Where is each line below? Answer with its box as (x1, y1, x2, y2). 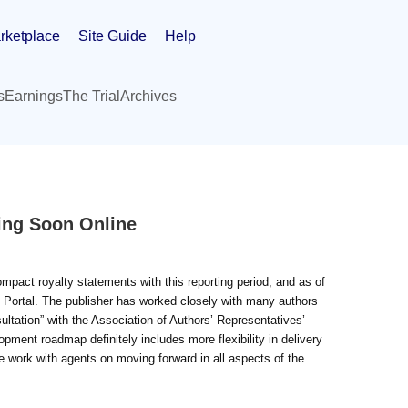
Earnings (5, 88, 63, 104)
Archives (120, 88, 177, 104)
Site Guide (78, 27, 147, 44)
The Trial (63, 88, 120, 104)
